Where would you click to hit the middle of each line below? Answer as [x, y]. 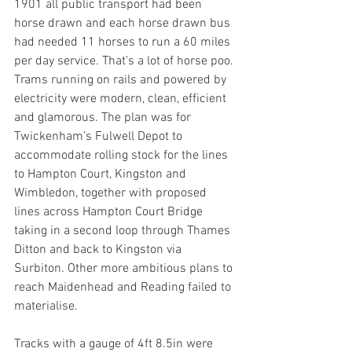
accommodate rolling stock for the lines [123, 156]
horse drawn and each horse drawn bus [124, 24]
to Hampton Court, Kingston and [102, 174]
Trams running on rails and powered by [122, 80]
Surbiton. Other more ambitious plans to [125, 269]
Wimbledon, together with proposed [112, 193]
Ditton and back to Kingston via [99, 250]
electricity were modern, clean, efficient [122, 99]
